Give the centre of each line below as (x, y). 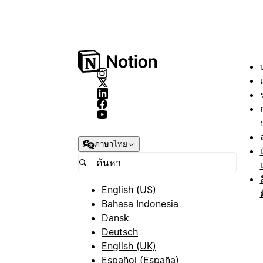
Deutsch (120, 232)
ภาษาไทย (111, 144)
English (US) (129, 190)
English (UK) (129, 246)
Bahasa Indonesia (140, 204)
